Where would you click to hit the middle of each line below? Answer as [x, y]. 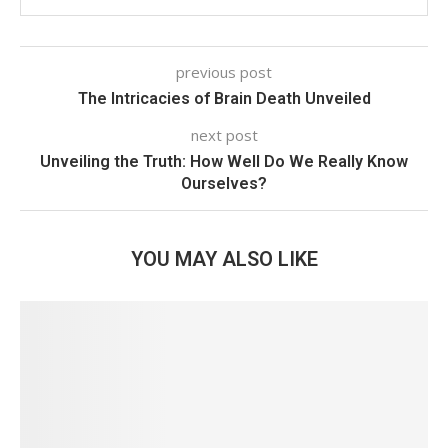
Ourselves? [224, 183]
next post [224, 134]
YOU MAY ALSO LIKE [224, 258]
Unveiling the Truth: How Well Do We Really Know [224, 161]
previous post [224, 71]
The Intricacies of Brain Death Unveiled [224, 98]
